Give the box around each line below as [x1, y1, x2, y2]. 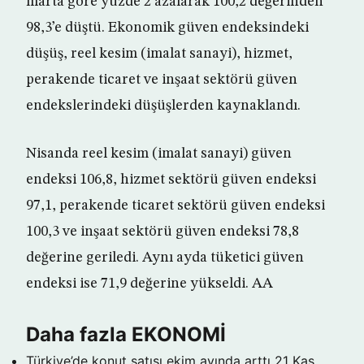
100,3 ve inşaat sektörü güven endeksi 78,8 [26, 224, 299, 239]
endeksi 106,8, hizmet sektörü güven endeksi [26, 172, 316, 187]
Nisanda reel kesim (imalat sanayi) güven [26, 146, 292, 161]
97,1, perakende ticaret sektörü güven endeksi [26, 198, 325, 213]
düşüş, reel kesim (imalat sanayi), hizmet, [26, 46, 292, 61]
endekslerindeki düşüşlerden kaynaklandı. [26, 98, 301, 113]
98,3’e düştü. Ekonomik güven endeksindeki [26, 20, 309, 35]
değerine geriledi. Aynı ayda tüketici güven [26, 250, 304, 265]
